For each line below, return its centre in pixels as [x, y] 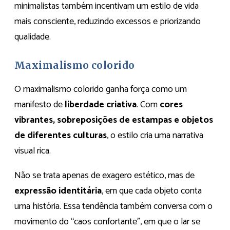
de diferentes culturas [61, 136]
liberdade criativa [101, 105]
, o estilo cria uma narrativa [155, 136]
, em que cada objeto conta [152, 191]
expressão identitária [58, 191]
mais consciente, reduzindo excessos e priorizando [108, 22]
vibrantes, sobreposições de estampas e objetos [114, 120]
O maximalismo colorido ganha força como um [101, 90]
